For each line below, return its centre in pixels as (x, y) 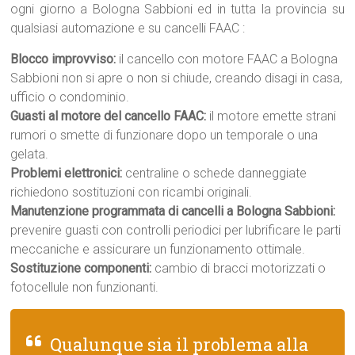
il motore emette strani (271, 116)
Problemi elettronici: (67, 173)
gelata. (30, 154)
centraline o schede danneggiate (215, 173)
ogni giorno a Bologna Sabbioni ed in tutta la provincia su (177, 9)
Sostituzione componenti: (81, 268)
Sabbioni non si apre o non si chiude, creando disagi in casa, (177, 78)
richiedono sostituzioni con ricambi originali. (132, 192)
